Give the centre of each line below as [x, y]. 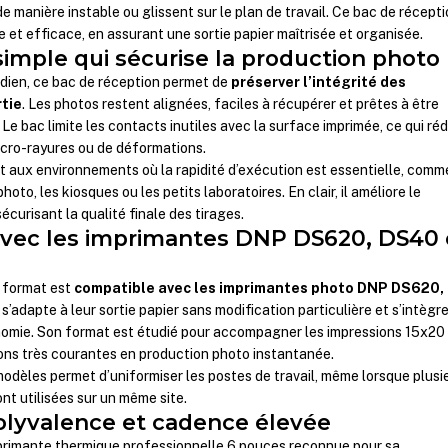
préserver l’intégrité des [319, 82]
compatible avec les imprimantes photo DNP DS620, [259, 288]
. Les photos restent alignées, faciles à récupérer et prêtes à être [231, 104]
